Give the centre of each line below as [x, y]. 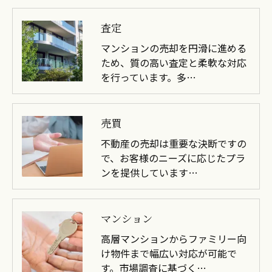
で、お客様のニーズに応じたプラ [173, 158]
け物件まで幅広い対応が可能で [169, 253]
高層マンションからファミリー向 [174, 238]
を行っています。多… [148, 77]
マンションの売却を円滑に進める [174, 48]
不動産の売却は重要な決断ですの [174, 143]
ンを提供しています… [149, 172]
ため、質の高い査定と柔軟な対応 [174, 62]
